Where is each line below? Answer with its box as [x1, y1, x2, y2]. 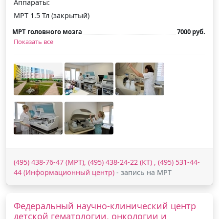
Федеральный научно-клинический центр [14, 199, 196, 212]
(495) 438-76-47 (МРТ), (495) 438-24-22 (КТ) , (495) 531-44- [14, 157, 200, 167]
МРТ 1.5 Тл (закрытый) [14, 10, 89, 20]
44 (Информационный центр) [14, 167, 114, 177]
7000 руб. [177, 27, 205, 36]
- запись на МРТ [114, 167, 172, 177]
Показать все [14, 37, 53, 46]
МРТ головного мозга [12, 27, 82, 36]
